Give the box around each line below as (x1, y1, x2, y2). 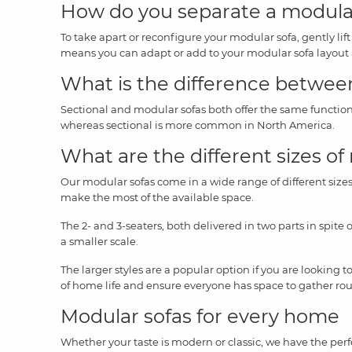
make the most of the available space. (60, 190, 254, 203)
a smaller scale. (60, 234, 138, 247)
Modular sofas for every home (60, 304, 339, 328)
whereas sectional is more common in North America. (60, 118, 335, 131)
